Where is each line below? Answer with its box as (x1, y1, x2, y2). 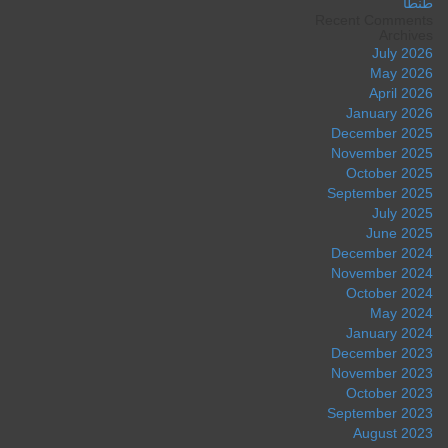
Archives (379, 26, 433, 43)
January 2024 (346, 324, 433, 341)
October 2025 (346, 164, 433, 181)
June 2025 (366, 224, 433, 241)
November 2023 (331, 364, 433, 381)
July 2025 (372, 204, 433, 221)
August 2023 (353, 424, 433, 441)
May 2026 (370, 64, 433, 81)
